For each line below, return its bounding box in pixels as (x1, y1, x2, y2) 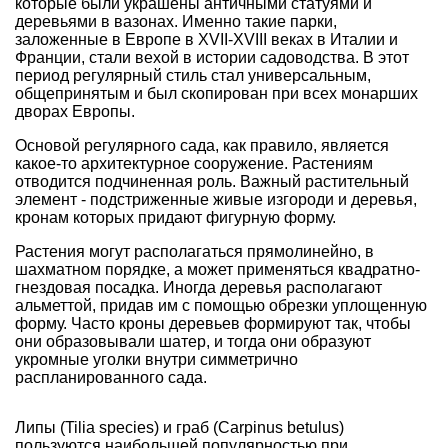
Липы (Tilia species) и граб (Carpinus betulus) (15, 419, 344, 437)
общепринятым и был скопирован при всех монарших (15, 85, 418, 103)
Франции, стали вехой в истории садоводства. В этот (15, 49, 409, 67)
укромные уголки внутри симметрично (15, 351, 298, 369)
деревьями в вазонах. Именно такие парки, (15, 13, 337, 31)
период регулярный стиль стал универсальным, (15, 67, 371, 85)
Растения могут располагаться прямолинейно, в (15, 243, 374, 261)
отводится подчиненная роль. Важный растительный (15, 173, 409, 191)
